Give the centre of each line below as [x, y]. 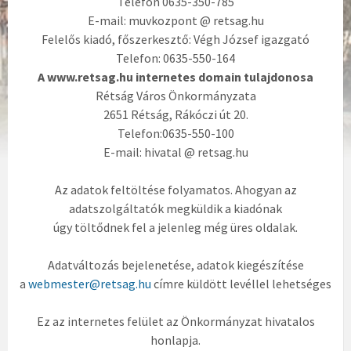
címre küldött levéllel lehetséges [241, 284]
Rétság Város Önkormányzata [175, 96]
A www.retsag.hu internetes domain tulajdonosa [175, 77]
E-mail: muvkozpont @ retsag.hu [175, 21]
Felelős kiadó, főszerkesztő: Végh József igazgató [175, 40]
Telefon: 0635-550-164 [175, 58]
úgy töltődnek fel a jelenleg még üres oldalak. [175, 228]
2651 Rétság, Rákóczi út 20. [175, 115]
